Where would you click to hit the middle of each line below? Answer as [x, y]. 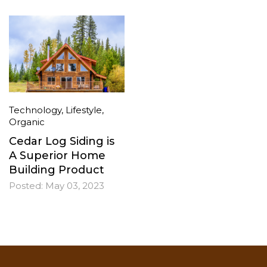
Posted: [26, 186]
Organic [27, 122]
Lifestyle [84, 110]
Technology [35, 110]
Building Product [57, 170]
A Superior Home [57, 156]
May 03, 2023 [75, 186]
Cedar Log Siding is [62, 142]
